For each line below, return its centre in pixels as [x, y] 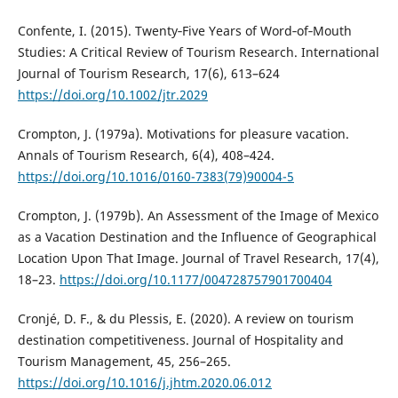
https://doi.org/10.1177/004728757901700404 [195, 279]
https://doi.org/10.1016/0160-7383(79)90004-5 [155, 176]
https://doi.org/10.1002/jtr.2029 [112, 94]
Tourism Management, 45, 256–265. [124, 361]
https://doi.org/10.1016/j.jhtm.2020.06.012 [144, 382]
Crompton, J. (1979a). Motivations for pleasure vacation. [183, 133]
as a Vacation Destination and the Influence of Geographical [197, 236]
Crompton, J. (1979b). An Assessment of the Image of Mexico [198, 215]
